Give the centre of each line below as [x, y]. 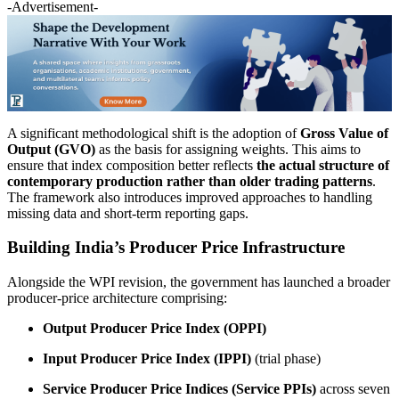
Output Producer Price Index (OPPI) [155, 329]
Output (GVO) [51, 149]
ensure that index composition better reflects [132, 165]
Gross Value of [344, 133]
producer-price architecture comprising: [117, 298]
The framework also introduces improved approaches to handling [190, 197]
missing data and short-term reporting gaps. [128, 213]
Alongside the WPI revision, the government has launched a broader [199, 282]
